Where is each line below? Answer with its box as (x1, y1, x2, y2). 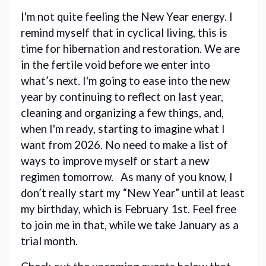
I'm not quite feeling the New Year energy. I (21, 9, 233, 23)
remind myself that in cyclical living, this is (21, 26, 227, 39)
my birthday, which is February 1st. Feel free (21, 202, 236, 216)
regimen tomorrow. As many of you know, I (21, 170, 233, 183)
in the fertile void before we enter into (21, 58, 210, 71)
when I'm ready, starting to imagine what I (21, 122, 225, 135)
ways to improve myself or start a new (21, 154, 209, 167)
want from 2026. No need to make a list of (21, 138, 228, 151)
